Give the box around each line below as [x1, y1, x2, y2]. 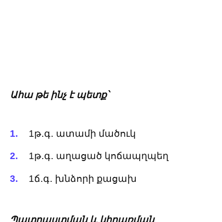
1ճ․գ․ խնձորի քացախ [29, 173, 137, 184]
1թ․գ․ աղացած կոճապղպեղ [29, 151, 168, 162]
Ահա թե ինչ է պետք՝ [10, 90, 109, 101]
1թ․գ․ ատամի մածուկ [29, 128, 136, 139]
